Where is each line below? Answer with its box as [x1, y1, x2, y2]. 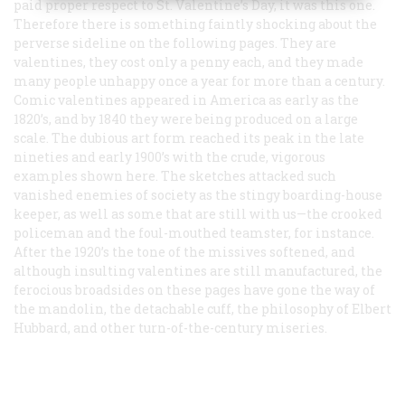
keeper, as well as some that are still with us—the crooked [14, 204, 382, 222]
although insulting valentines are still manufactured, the [14, 261, 382, 279]
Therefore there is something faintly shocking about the [14, 14, 377, 33]
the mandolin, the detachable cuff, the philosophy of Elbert [14, 299, 391, 317]
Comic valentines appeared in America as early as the [14, 90, 359, 108]
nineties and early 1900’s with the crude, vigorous [14, 147, 325, 165]
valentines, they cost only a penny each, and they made [14, 52, 363, 71]
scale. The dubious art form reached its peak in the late [14, 128, 364, 146]
